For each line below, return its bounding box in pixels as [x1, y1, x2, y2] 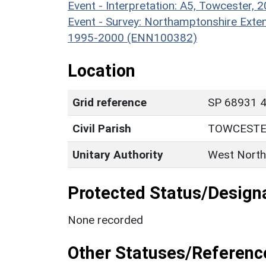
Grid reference [72, 95, 147, 109]
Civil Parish [72, 121, 131, 135]
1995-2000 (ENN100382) [68, 30, 197, 45]
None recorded [68, 213, 143, 227]
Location [68, 60, 135, 81]
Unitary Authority [72, 147, 163, 161]
